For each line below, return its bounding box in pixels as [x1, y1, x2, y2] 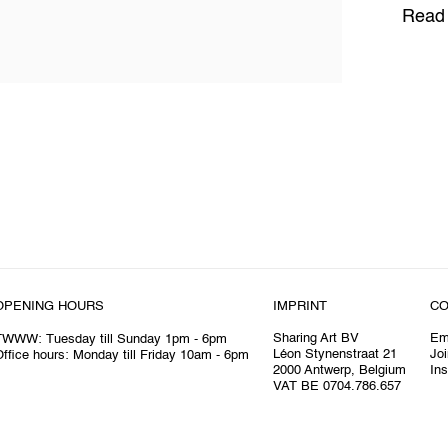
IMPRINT [273, 299, 327, 313]
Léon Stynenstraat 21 [273, 347, 397, 361]
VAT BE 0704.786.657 [273, 379, 401, 393]
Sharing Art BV [273, 331, 359, 345]
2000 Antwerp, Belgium [273, 363, 406, 377]
